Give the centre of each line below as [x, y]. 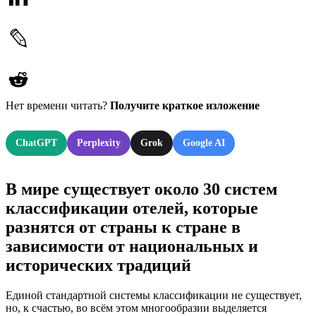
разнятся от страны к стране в [123, 227]
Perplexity [99, 142]
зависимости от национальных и [132, 247]
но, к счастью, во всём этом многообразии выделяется [136, 308]
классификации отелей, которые [132, 208]
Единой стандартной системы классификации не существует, [154, 296]
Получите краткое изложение [185, 105]
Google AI [204, 142]
